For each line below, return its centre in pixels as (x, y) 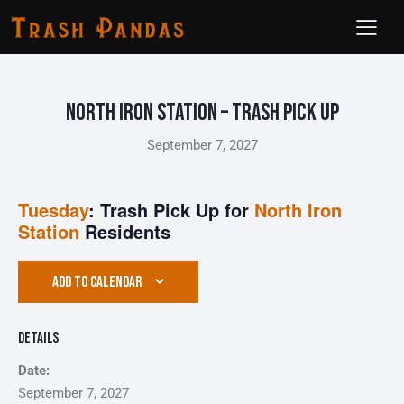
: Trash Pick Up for (171, 210)
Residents (128, 232)
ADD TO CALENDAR (97, 283)
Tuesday (53, 210)
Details (39, 338)
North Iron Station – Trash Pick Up (202, 114)
